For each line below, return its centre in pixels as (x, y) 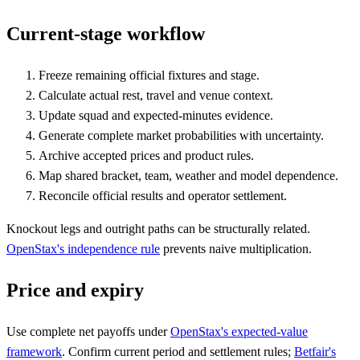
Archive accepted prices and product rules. (146, 156)
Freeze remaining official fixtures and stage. (149, 76)
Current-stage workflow (106, 34)
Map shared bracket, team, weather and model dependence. (188, 176)
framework (34, 351)
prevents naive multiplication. (236, 249)
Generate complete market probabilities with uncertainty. (181, 136)
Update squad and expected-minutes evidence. (156, 116)
